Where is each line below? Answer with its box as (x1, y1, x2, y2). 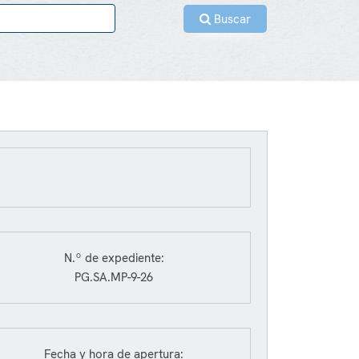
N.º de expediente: (63, 250, 164, 266)
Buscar (211, 11, 251, 27)
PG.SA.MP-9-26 (75, 269, 153, 285)
